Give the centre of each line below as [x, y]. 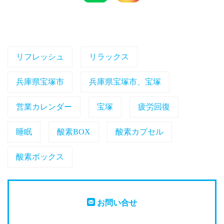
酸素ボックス [40, 156]
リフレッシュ [40, 56]
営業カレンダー [44, 106]
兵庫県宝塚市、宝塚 [125, 81]
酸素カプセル [139, 131]
